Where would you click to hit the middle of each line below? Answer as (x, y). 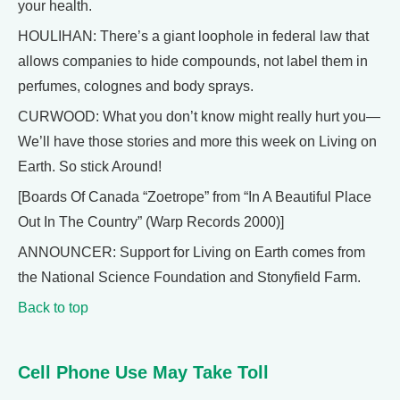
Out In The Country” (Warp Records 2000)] (151, 222)
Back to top (53, 308)
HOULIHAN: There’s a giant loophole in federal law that (193, 36)
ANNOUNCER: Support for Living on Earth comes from (192, 252)
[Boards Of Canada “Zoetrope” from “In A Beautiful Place (195, 197)
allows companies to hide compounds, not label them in (193, 61)
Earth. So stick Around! (90, 167)
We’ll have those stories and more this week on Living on (197, 142)
